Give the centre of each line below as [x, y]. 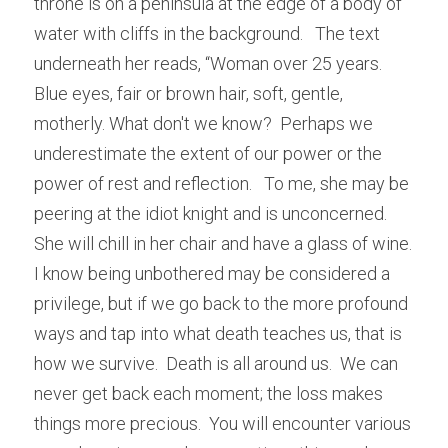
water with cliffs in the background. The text [207, 33]
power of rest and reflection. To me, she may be [221, 183]
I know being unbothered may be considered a [212, 273]
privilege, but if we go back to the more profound [221, 303]
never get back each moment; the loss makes [208, 393]
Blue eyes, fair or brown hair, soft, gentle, [188, 93]
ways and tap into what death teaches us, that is [218, 333]
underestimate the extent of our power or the [208, 153]
